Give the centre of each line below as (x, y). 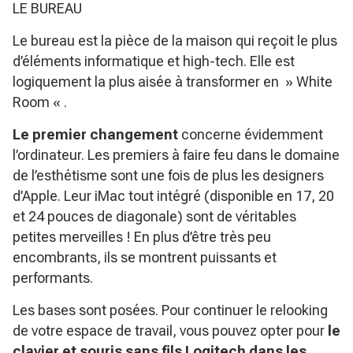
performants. (53, 278)
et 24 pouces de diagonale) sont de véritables (154, 216)
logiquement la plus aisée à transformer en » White (173, 82)
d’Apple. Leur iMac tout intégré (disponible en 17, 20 (173, 196)
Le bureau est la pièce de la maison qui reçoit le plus (175, 41)
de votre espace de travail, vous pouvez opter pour (170, 331)
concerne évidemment (251, 134)
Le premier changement (95, 134)
